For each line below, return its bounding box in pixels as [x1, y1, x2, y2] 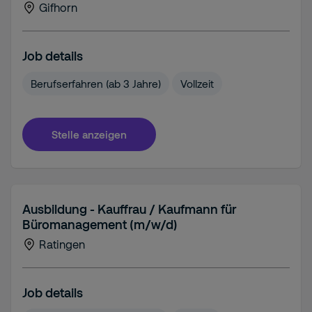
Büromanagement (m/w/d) [22, 217, 178, 232]
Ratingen [39, 237, 85, 251]
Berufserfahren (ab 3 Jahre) [31, 77, 161, 90]
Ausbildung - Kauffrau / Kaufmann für [22, 201, 236, 217]
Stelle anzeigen [52, 127, 127, 141]
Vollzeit [180, 77, 214, 90]
